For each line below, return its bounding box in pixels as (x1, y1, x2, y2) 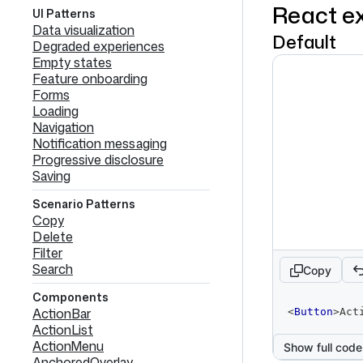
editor (280, 313, 318, 325)
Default (272, 29, 336, 54)
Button (294, 305, 333, 318)
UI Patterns (32, 6, 96, 21)
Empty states (32, 53, 112, 71)
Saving (32, 167, 70, 185)
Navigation (32, 118, 94, 136)
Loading (32, 102, 79, 120)
